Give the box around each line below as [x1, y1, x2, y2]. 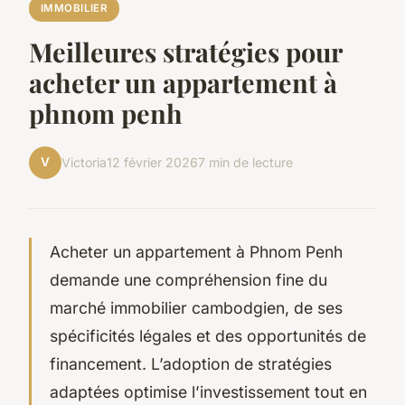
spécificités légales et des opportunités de [50, 325, 366, 345]
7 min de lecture [198, 155, 293, 171]
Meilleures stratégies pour [29, 33, 342, 69]
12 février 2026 [107, 155, 198, 171]
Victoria [61, 155, 107, 171]
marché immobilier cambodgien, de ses [50, 297, 343, 317]
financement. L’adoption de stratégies [50, 353, 332, 373]
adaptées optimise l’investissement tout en [50, 381, 367, 401]
